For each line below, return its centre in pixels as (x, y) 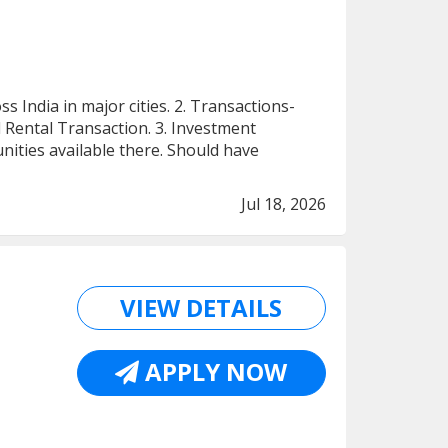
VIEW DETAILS (201, 307)
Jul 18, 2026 (283, 204)
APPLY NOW (213, 371)
